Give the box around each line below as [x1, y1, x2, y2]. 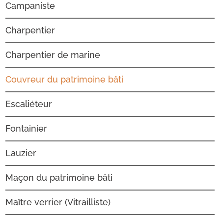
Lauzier [5, 148, 37, 159]
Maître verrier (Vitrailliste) [5, 197, 111, 208]
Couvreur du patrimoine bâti [5, 74, 124, 85]
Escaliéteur [5, 99, 53, 110]
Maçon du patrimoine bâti [5, 172, 113, 183]
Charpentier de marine [5, 50, 101, 60]
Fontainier [5, 123, 48, 134]
